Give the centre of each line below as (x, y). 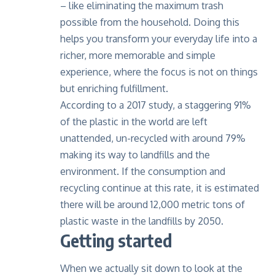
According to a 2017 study (116, 105)
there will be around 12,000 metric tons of (153, 205)
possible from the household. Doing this (150, 22)
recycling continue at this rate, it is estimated (160, 188)
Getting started (116, 241)
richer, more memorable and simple (138, 56)
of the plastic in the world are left (134, 122)
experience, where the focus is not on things (159, 72)
